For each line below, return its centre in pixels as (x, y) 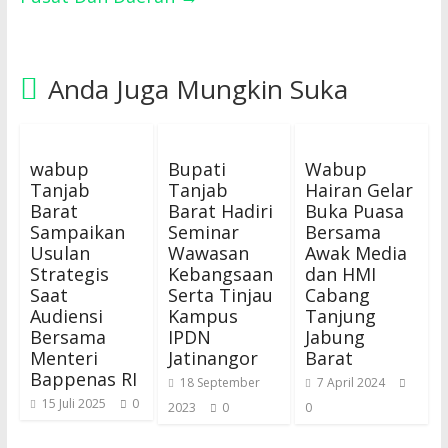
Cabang (338, 295)
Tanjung (341, 316)
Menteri (63, 358)
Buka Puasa (355, 211)
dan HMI (341, 274)
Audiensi (66, 316)
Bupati (196, 169)
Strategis (69, 274)
